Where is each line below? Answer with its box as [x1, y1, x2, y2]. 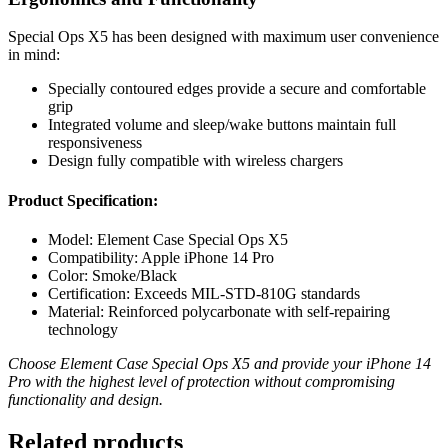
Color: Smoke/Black [48, 267, 177, 284]
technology [48, 321, 118, 338]
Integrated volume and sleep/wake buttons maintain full [48, 116, 396, 134]
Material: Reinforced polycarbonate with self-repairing [48, 303, 390, 320]
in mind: [8, 46, 60, 64]
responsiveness [48, 134, 142, 152]
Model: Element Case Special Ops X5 [48, 231, 288, 248]
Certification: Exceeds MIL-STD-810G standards [48, 285, 360, 302]
